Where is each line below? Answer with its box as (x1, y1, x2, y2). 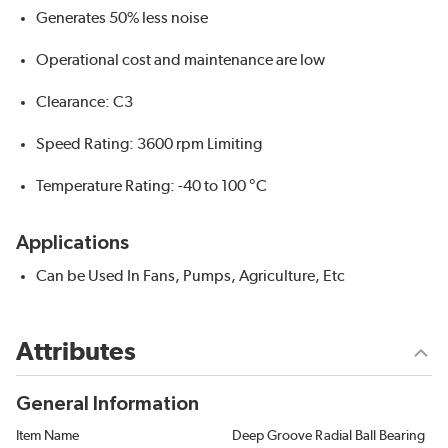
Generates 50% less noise (36, 10, 208, 27)
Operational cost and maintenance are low (36, 52, 325, 69)
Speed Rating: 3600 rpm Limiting (36, 136, 262, 153)
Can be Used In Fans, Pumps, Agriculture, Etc (36, 268, 345, 285)
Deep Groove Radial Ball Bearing (232, 429, 425, 444)
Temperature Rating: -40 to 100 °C (36, 178, 267, 195)
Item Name (16, 429, 79, 444)
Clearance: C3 (36, 94, 133, 111)
